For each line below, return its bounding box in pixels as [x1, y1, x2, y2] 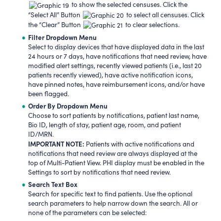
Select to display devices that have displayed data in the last [28, 42, 205, 52]
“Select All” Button [28, 10, 82, 19]
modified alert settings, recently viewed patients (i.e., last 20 [28, 61, 202, 71]
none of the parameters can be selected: [28, 208, 147, 217]
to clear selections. [124, 20, 180, 29]
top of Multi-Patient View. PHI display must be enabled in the [28, 158, 205, 167]
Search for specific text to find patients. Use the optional [28, 189, 193, 198]
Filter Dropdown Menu [28, 33, 97, 42]
